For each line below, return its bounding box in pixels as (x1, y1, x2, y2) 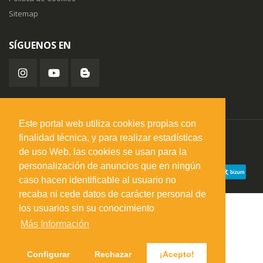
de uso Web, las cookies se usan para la (19, 147, 187, 157)
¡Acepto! (159, 249, 194, 259)
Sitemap (9, 8, 38, 19)
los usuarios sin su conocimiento (19, 203, 154, 214)
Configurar (27, 249, 70, 259)
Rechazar (94, 249, 131, 259)
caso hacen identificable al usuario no (19, 175, 176, 186)
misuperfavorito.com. (9, 134, 85, 146)
